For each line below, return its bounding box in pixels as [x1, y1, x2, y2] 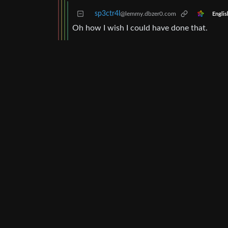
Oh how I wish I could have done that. [72, 24, 208, 33]
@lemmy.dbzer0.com [120, 11, 176, 17]
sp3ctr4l [95, 10, 120, 18]
